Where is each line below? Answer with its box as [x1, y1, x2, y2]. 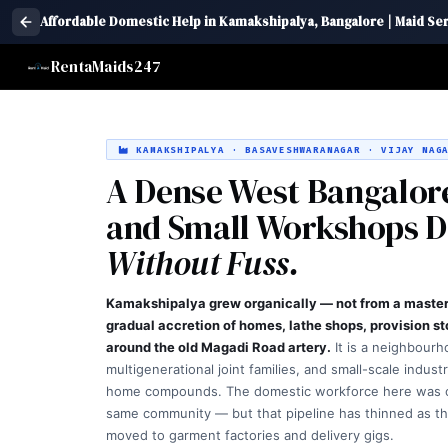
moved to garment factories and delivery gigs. [106, 426, 394, 443]
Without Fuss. [106, 240, 299, 287]
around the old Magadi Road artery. [106, 338, 331, 355]
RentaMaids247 [50, 55, 162, 77]
